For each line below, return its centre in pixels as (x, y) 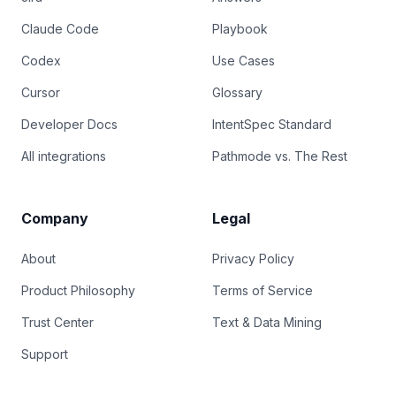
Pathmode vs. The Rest (280, 156)
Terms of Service (263, 290)
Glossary (237, 92)
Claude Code (60, 29)
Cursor (41, 92)
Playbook (240, 29)
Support (45, 354)
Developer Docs (69, 124)
